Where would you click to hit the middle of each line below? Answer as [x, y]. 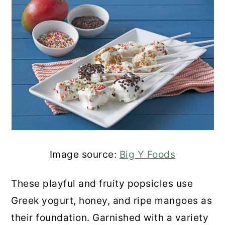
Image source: [84, 154]
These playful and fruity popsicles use [102, 183]
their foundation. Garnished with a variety [110, 217]
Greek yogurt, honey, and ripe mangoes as [112, 200]
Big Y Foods [147, 154]
